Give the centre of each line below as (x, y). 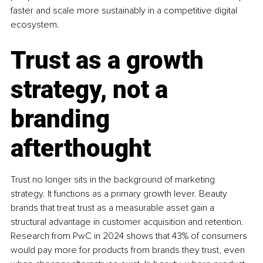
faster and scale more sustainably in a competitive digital (125, 10)
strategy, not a (92, 89)
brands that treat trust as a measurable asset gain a (114, 208)
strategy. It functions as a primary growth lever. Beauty (120, 193)
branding (63, 119)
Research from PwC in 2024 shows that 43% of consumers (130, 236)
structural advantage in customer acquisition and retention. (128, 222)
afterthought (81, 148)
